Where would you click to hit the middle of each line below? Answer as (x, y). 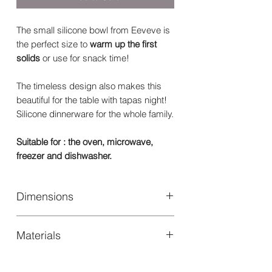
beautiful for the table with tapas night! (92, 100)
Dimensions (45, 197)
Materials (39, 236)
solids (28, 58)
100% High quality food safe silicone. (90, 261)
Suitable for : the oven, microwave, (85, 142)
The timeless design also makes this (89, 86)
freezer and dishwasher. (64, 156)
